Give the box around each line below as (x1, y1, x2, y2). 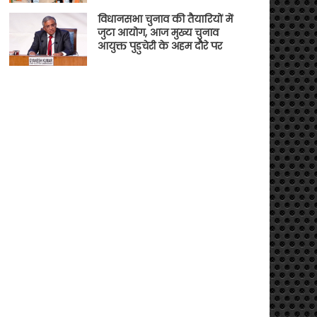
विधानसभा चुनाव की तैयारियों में (97, 11, 233, 26)
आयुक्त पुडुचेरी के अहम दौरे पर (97, 38, 222, 53)
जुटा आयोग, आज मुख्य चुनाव (97, 25, 219, 40)
